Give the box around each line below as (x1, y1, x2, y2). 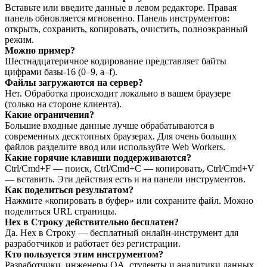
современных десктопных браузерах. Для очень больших (5, 131, 237, 141)
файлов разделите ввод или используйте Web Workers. (5, 141, 225, 152)
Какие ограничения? (5, 109, 94, 120)
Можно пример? (5, 45, 75, 55)
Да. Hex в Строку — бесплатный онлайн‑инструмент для (5, 227, 238, 238)
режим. (5, 34, 34, 45)
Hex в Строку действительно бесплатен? (5, 216, 179, 227)
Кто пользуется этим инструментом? (5, 249, 163, 259)
